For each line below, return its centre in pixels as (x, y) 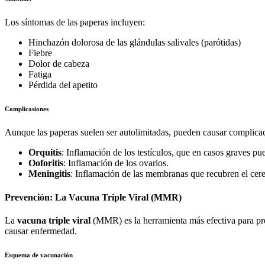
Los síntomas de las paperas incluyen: (75, 22)
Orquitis (45, 153)
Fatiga (40, 75)
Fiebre (40, 53)
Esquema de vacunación (39, 255)
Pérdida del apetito (63, 85)
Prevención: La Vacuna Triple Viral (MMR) (93, 197)
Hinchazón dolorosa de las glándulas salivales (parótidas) (135, 43)
